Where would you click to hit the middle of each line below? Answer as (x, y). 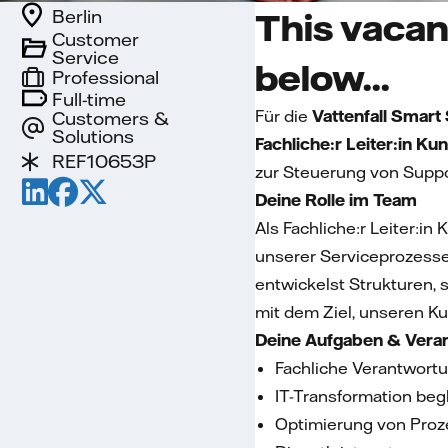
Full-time (89, 99)
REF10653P (104, 161)
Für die (284, 116)
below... (323, 76)
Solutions (93, 136)
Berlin (77, 16)
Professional (105, 77)
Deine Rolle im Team (336, 200)
